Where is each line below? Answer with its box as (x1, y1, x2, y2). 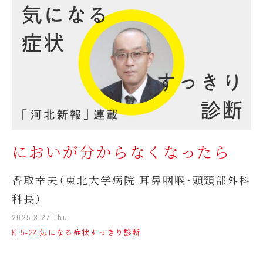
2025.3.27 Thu (12, 213, 68, 222)
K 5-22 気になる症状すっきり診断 (12, 226, 141, 238)
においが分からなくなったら (12, 140, 231, 163)
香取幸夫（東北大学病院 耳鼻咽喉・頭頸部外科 (12, 171, 251, 187)
